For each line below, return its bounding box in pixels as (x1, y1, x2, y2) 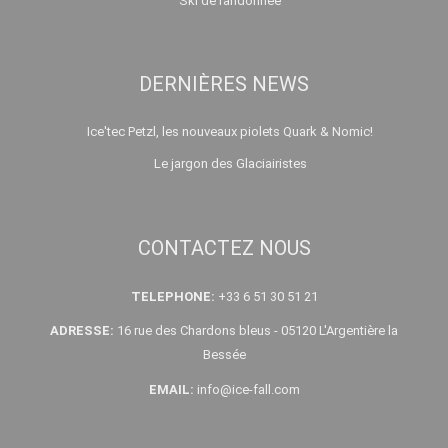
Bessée (202, 347, 246, 363)
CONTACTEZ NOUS (137, 235, 311, 260)
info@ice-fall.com (193, 381, 300, 397)
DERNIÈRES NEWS (139, 72, 309, 97)
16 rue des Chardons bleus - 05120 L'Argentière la (114, 323, 398, 339)
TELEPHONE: (130, 288, 215, 304)
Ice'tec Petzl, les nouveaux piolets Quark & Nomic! (87, 124, 373, 140)
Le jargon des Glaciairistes (153, 156, 307, 172)
